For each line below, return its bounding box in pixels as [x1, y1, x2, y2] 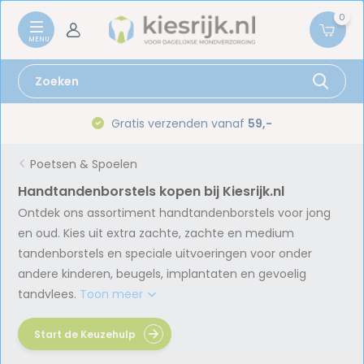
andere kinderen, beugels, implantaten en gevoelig [18, 266, 307, 282]
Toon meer [80, 286, 147, 302]
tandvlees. [18, 286, 80, 302]
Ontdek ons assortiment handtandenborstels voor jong [18, 205, 331, 221]
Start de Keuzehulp [34, 327, 136, 341]
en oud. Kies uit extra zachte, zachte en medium [18, 225, 295, 241]
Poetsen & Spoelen [30, 156, 138, 172]
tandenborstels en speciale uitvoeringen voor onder [18, 245, 313, 262]
